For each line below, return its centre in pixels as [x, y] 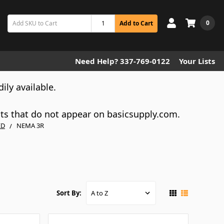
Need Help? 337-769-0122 [122, 61]
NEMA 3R [30, 125]
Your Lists [197, 61]
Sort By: [69, 193]
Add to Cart [136, 23]
